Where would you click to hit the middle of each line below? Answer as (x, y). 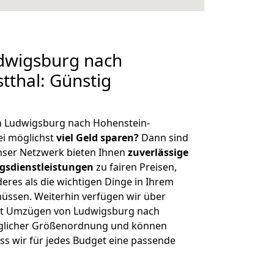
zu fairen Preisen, (135, 167)
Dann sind (164, 138)
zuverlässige (158, 152)
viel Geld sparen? (98, 138)
